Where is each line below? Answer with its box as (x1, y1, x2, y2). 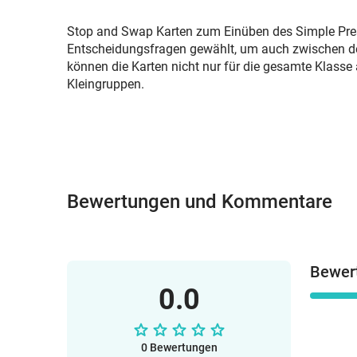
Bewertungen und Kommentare (67, 190, 332, 213)
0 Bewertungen (140, 341, 218, 354)
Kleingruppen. (67, 76, 147, 92)
